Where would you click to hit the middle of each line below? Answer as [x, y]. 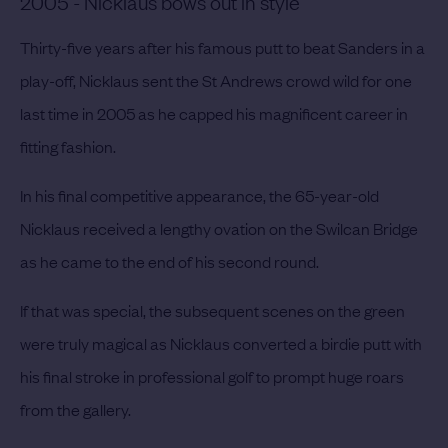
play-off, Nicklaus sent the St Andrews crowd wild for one [216, 80]
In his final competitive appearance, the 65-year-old [199, 195]
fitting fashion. [68, 146]
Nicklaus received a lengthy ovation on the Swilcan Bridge [219, 228]
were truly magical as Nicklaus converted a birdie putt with [221, 343]
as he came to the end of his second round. [169, 261]
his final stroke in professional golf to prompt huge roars [212, 376]
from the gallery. [75, 409]
